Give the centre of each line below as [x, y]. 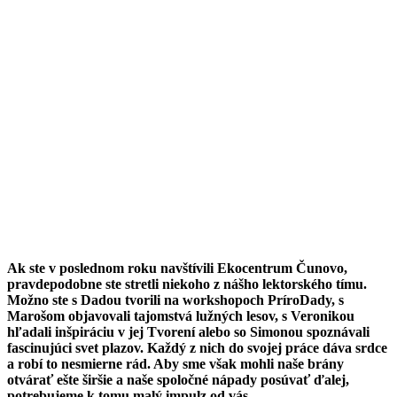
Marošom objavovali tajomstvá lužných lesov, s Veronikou [181, 316]
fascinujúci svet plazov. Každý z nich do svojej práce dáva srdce [197, 348]
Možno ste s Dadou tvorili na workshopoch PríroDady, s [175, 300]
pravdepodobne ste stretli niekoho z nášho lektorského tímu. [187, 284]
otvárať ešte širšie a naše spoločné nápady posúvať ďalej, [178, 380]
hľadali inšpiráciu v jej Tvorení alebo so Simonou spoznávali [188, 332]
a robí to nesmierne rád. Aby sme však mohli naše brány [175, 364]
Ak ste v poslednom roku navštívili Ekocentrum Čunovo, [177, 269]
